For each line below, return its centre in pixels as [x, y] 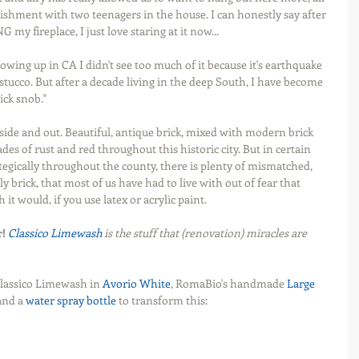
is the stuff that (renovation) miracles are [206, 233]
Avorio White [137, 283]
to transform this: [162, 300]
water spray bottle [71, 300]
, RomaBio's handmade [229, 283]
